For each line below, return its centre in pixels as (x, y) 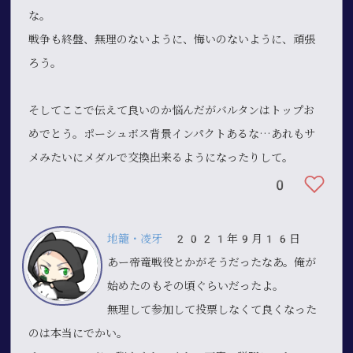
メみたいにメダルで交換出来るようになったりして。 (161, 157)
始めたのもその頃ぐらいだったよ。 (196, 286)
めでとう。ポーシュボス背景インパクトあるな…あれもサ (172, 134)
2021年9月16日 (232, 238)
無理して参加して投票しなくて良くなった (212, 309)
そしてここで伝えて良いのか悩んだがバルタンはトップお (172, 110)
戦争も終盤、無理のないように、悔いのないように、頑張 (172, 39)
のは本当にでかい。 (78, 333)
